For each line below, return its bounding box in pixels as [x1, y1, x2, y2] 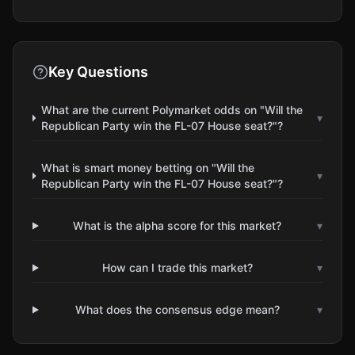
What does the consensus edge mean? [74, 303, 280, 316]
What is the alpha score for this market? [73, 219, 282, 232]
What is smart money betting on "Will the [41, 161, 255, 174]
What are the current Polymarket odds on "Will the [40, 103, 303, 116]
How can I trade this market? [101, 261, 253, 274]
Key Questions [48, 63, 148, 80]
